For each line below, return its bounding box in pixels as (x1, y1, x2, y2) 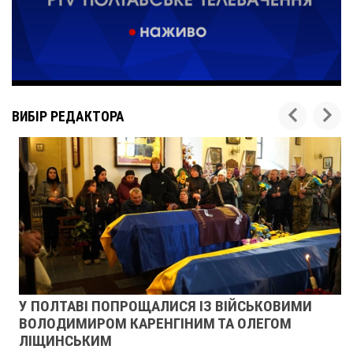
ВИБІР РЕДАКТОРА (12, 109, 124, 124)
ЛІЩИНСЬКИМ (12, 332, 105, 350)
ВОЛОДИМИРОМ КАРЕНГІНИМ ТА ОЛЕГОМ (12, 314, 284, 333)
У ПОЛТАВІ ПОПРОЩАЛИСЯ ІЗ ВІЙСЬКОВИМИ (12, 297, 305, 315)
